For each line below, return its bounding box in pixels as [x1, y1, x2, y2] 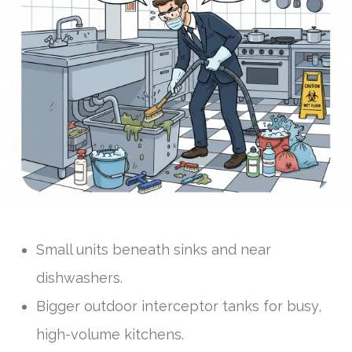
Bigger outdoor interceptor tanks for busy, [36, 298, 321, 315]
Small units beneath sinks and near [36, 241, 271, 258]
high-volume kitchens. [36, 326, 184, 343]
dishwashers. [36, 269, 123, 287]
